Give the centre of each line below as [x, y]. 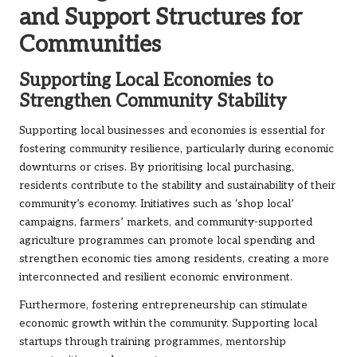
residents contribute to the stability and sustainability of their [177, 186]
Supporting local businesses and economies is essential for [172, 131]
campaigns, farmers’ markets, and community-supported [166, 223]
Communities [90, 45]
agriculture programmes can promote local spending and [167, 241]
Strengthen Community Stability [153, 102]
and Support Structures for [161, 18]
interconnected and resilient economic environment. [156, 278]
